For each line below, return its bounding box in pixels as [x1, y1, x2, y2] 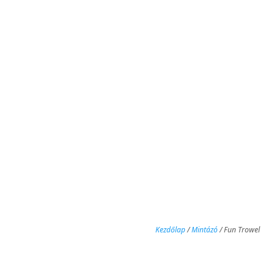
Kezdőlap [155, 224, 186, 235]
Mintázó [191, 224, 218, 235]
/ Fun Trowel [218, 224, 261, 235]
